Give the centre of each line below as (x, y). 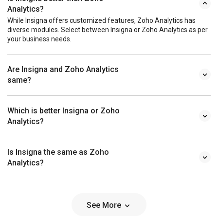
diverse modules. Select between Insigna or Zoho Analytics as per (108, 30)
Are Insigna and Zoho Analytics (63, 70)
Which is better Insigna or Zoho (64, 111)
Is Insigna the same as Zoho (58, 152)
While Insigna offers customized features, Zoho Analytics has (101, 21)
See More (105, 205)
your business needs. (39, 39)
